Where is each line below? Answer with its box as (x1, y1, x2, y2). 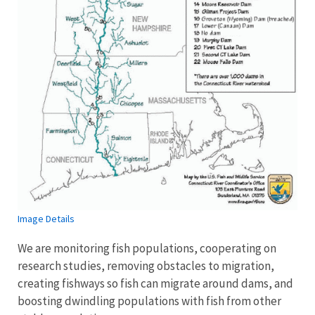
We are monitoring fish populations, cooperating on (18, 240, 276, 256)
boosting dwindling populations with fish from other (18, 292, 281, 309)
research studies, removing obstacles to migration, (18, 257, 274, 274)
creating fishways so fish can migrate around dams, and (18, 275, 293, 291)
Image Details (18, 212, 75, 225)
